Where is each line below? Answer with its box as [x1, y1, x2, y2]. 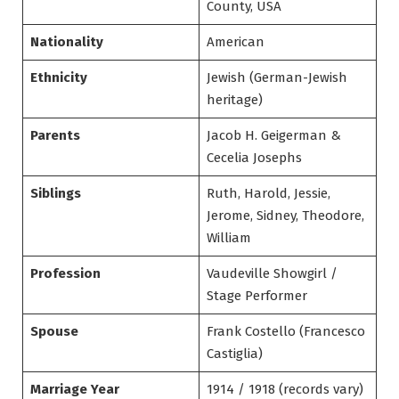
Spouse [29, 323, 78, 340]
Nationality [29, 34, 103, 51]
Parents [29, 127, 80, 144]
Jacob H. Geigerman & [206, 127, 341, 144]
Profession [29, 265, 101, 282]
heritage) [206, 92, 263, 109]
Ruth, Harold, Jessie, [206, 185, 330, 202]
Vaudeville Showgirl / [206, 265, 338, 282]
